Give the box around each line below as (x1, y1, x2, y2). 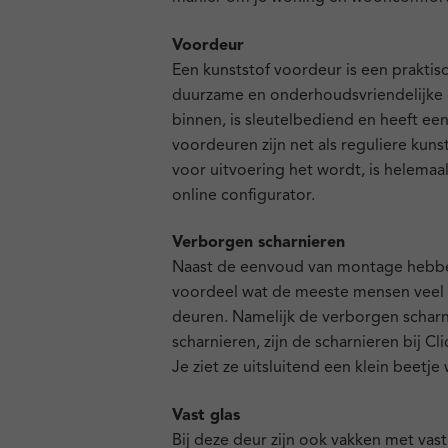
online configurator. (172, 187, 315, 204)
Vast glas (172, 407, 240, 424)
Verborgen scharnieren (172, 235, 345, 252)
